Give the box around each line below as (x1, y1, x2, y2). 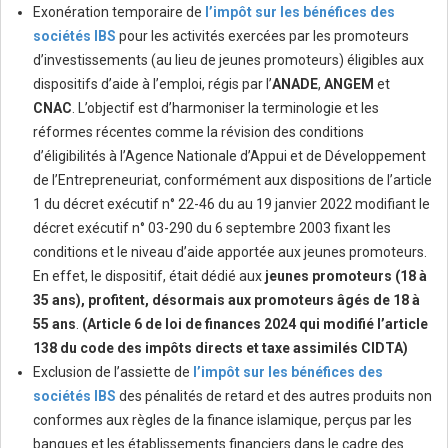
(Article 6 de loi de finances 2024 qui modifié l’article (82, 316, 428, 333)
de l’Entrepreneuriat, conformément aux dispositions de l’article (33, 172, 432, 189)
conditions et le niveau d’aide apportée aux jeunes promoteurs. (33, 244, 427, 261)
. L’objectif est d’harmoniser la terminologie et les (72, 100, 379, 117)
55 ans (33, 316, 76, 333)
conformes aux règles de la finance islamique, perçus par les (33, 412, 412, 429)
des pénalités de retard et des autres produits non (116, 388, 432, 405)
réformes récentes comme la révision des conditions (33, 124, 364, 141)
